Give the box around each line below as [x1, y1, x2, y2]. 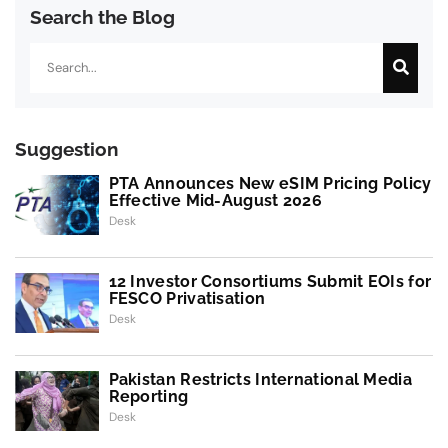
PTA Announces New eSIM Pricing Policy [108, 173, 432, 193]
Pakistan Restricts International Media [108, 369, 412, 389]
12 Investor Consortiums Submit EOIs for [108, 271, 432, 291]
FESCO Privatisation [108, 288, 266, 308]
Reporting [108, 386, 189, 406]
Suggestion [15, 137, 118, 160]
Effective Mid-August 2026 [108, 190, 323, 210]
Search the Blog [30, 5, 175, 28]
